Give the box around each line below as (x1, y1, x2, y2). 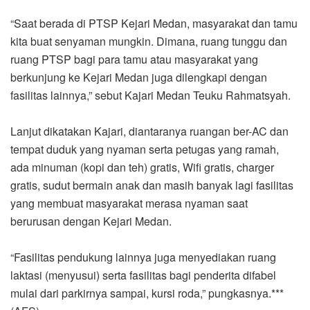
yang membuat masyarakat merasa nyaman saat (10, 194, 248, 211)
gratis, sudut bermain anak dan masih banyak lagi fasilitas (10, 176, 293, 193)
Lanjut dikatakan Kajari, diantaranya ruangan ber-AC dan (10, 122, 289, 139)
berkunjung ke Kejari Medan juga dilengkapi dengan (10, 69, 267, 85)
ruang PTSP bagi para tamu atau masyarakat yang (10, 51, 258, 67)
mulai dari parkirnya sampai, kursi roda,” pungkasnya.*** (10, 284, 284, 301)
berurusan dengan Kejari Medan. (10, 212, 172, 229)
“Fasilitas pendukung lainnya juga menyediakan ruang (10, 248, 276, 265)
